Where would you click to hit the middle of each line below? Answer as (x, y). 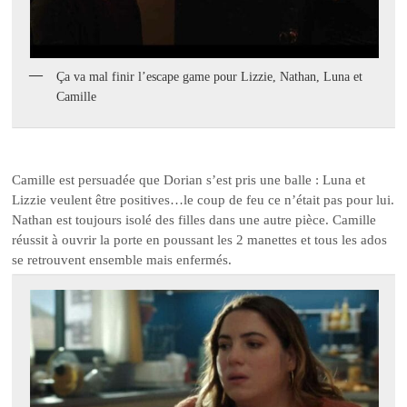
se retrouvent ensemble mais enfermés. (122, 259)
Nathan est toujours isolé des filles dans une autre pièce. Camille (194, 219)
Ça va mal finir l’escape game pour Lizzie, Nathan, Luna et (210, 77)
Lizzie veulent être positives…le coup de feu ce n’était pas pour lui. (203, 199)
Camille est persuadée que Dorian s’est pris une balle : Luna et (189, 179)
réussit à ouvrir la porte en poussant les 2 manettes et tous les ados (200, 239)
